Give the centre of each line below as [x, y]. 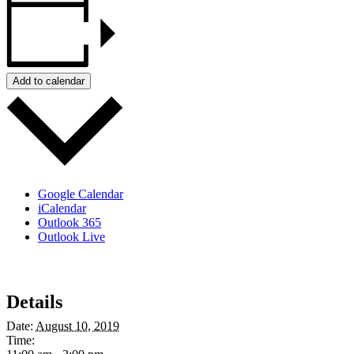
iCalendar [62, 208]
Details [34, 301]
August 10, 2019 [77, 326]
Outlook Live [72, 236]
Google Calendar [81, 194]
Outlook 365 [70, 222]
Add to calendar [49, 81]
